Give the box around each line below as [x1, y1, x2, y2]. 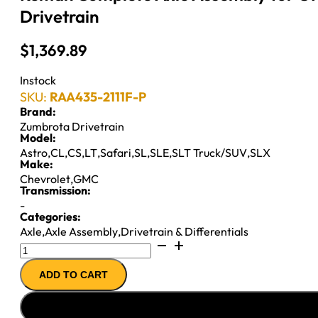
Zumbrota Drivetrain [20, 119, 124, 133]
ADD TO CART [39, 268, 108, 280]
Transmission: [20, 182, 91, 197]
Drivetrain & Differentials [121, 224, 248, 238]
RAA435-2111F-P [50, 88, 146, 105]
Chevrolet [20, 171, 70, 186]
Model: [20, 130, 56, 145]
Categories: [20, 209, 81, 224]
